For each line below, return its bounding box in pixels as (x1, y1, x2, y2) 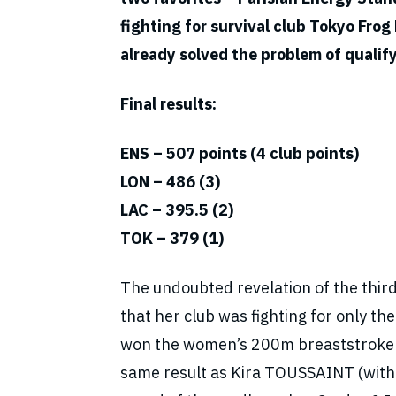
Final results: (120, 94, 231, 115)
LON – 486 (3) (120, 171, 220, 193)
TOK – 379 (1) (120, 228, 227, 249)
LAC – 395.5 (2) (120, 200, 233, 221)
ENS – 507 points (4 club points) (120, 143, 359, 164)
